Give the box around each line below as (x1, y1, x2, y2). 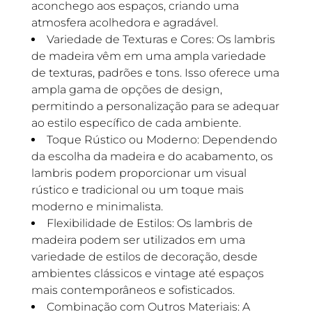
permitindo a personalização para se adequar (31, 100, 279, 113)
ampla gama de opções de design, (31, 83, 222, 96)
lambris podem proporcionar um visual (31, 166, 247, 180)
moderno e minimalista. (31, 200, 163, 213)
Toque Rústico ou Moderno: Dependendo (46, 133, 277, 146)
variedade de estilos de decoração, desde (31, 250, 258, 263)
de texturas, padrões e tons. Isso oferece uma (31, 66, 279, 79)
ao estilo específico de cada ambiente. (31, 116, 241, 130)
